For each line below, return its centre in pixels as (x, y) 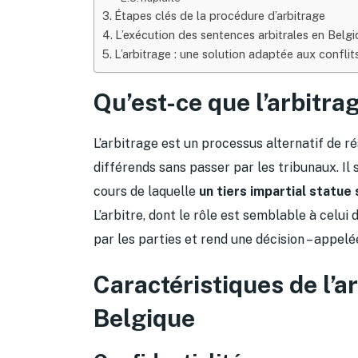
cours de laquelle (146, 191)
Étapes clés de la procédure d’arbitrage (219, 15)
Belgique (144, 318)
